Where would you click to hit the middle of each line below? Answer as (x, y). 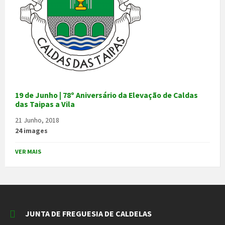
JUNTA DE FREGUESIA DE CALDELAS (88, 213)
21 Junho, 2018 (37, 120)
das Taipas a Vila (45, 104)
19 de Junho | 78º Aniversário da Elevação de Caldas (106, 95)
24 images (31, 130)
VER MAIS (28, 151)
